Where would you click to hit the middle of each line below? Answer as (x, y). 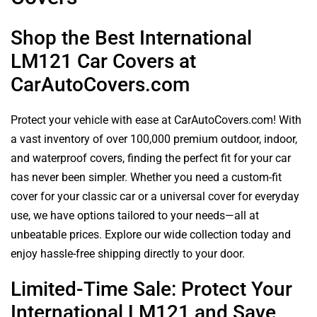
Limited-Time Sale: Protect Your (151, 289)
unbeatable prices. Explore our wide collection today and (151, 234)
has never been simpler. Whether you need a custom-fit (146, 177)
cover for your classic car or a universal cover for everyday (155, 196)
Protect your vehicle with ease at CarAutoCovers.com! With (156, 120)
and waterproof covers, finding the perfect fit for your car (151, 158)
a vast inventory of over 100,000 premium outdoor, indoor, (154, 139)
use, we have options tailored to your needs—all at (135, 215)
